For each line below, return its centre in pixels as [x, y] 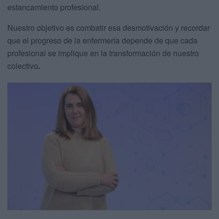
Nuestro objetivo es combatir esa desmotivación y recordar [109, 28]
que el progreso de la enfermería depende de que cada [102, 41]
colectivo [23, 66]
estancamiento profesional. [54, 7]
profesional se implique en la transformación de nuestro [103, 53]
